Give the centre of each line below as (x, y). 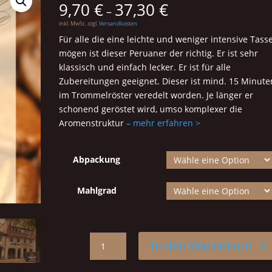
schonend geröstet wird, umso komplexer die (151, 109)
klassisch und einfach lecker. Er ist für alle (145, 67)
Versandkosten (118, 23)
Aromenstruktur (93, 123)
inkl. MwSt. (73, 23)
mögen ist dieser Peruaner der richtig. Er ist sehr (159, 53)
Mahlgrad (97, 190)
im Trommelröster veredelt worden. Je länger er (156, 95)
